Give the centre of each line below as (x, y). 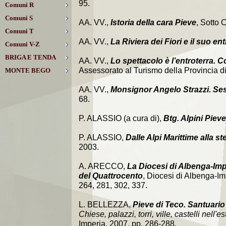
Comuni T (19, 31)
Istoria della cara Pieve (153, 22)
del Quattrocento (111, 176)
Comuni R (19, 5)
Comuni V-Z (22, 44)
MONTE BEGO (28, 70)
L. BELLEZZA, (106, 205)
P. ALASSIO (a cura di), (121, 118)
